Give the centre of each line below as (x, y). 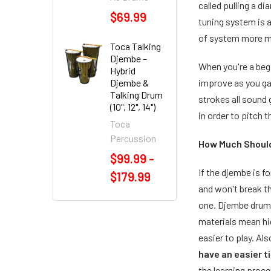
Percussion (133, 138)
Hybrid (123, 70)
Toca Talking (135, 46)
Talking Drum (136, 95)
